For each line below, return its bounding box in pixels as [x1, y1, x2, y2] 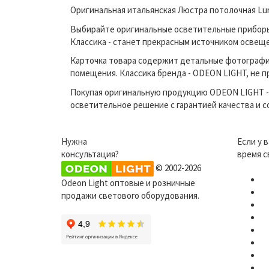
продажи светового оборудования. [61, 190, 199, 201]
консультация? [61, 148, 119, 160]
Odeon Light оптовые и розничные [61, 177, 195, 189]
